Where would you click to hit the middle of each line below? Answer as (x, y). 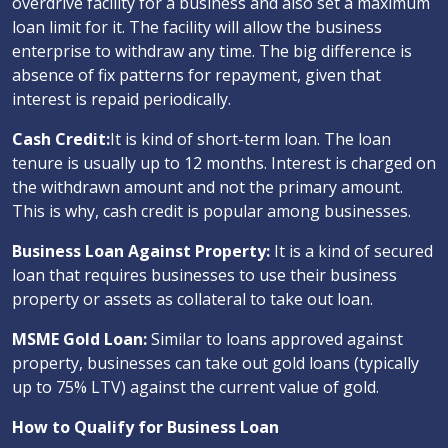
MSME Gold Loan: (79, 339)
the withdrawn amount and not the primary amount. (207, 187)
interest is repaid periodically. (121, 99)
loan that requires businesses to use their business (204, 275)
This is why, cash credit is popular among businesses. (211, 211)
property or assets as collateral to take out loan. (192, 299)
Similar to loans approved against (275, 339)
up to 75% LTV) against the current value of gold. (195, 387)
